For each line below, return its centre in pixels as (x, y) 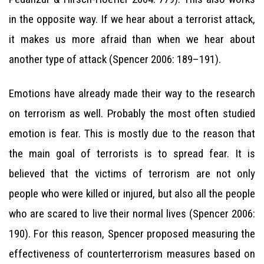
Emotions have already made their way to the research (132, 93)
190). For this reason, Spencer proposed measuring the (132, 234)
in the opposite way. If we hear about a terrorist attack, (132, 19)
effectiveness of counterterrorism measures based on (132, 254)
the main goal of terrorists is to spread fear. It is (132, 154)
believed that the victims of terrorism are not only (132, 174)
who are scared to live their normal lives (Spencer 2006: (132, 214)
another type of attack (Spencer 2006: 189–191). (115, 59)
